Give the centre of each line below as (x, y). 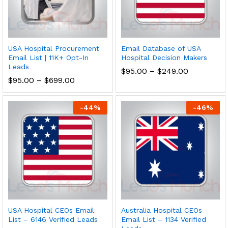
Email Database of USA (161, 48)
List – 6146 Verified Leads (53, 219)
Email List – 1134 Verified (163, 219)
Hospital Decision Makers (164, 57)
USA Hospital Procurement (54, 48)
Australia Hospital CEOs (161, 210)
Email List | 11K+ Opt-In (48, 57)
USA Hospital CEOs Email (51, 210)
